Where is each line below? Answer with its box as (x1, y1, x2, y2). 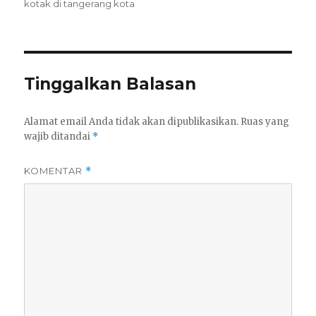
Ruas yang (241, 116, 290, 128)
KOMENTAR (24, 165, 86, 177)
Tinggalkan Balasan (24, 74, 197, 95)
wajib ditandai (24, 130, 93, 143)
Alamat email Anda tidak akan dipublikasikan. (24, 116, 239, 128)
